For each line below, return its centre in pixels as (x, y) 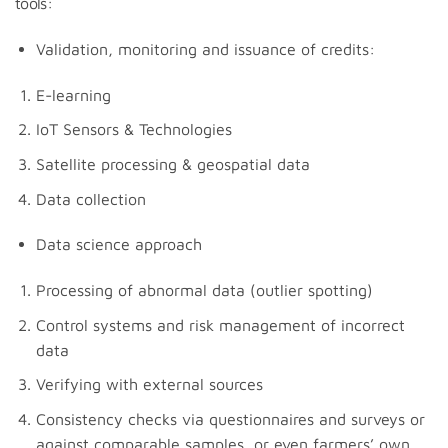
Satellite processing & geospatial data (172, 163)
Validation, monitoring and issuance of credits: (205, 48)
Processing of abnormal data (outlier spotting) (204, 290)
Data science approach (118, 244)
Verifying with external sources (149, 384)
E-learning (73, 94)
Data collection (90, 198)
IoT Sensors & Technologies (133, 129)
